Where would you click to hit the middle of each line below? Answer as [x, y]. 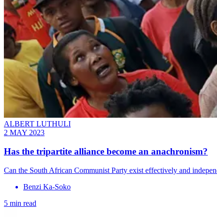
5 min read [20, 203]
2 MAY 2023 [24, 133]
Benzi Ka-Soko [47, 186]
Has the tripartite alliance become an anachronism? [106, 151]
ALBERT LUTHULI [37, 124]
